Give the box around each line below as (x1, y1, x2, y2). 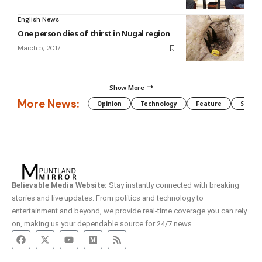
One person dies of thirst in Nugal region (18, 28, 170, 39)
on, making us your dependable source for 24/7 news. (12, 219, 194, 229)
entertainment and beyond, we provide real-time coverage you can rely (12, 206, 247, 216)
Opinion (97, 99, 122, 108)
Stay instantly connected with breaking (107, 181, 239, 190)
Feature (196, 99, 222, 108)
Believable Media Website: (12, 181, 107, 190)
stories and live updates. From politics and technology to (12, 194, 204, 203)
